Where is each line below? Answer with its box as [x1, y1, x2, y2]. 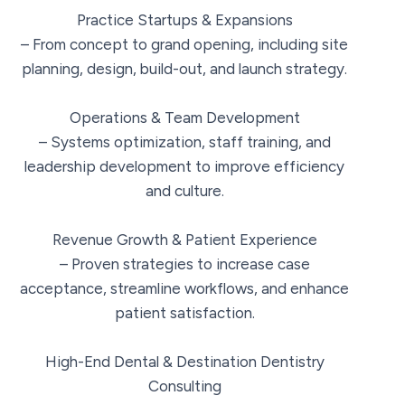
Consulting [147, 376, 221, 395]
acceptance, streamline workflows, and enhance [20, 278, 349, 297]
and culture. [145, 181, 224, 200]
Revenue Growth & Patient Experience [52, 230, 317, 249]
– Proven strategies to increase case [59, 254, 310, 273]
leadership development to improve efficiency [24, 156, 344, 175]
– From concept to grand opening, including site [21, 34, 348, 53]
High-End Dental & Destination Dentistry [44, 352, 325, 371]
